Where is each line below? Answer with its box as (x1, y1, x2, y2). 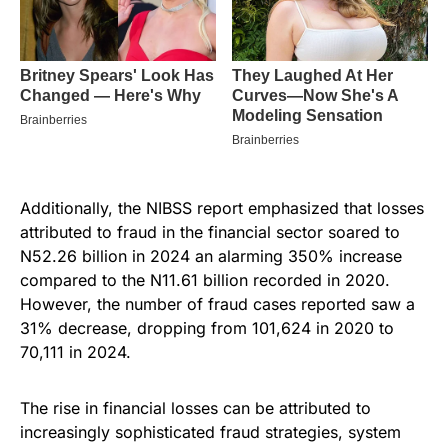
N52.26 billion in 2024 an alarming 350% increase (20, 246, 402, 267)
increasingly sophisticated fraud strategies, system (20, 422, 401, 443)
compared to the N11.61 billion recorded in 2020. (20, 270, 390, 291)
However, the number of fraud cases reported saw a (20, 294, 415, 315)
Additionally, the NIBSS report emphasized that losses (20, 198, 424, 219)
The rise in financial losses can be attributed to (20, 398, 371, 419)
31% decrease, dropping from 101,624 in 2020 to (20, 318, 394, 339)
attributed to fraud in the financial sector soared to (20, 222, 400, 243)
